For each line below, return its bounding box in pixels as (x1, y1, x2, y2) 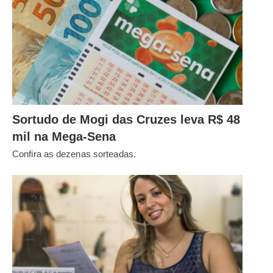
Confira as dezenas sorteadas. (12, 149, 136, 160)
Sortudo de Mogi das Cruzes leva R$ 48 (12, 113, 240, 127)
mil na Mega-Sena (12, 130, 116, 144)
